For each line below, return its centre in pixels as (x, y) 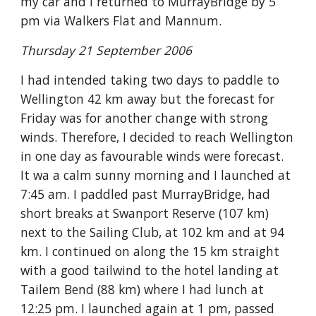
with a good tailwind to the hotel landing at (150, 270)
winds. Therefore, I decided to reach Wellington (157, 137)
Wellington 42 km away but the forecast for (148, 99)
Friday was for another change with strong (145, 118)
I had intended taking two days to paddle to (150, 80)
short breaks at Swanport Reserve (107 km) (145, 213)
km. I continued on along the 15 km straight (150, 251)
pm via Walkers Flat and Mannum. (121, 20)
